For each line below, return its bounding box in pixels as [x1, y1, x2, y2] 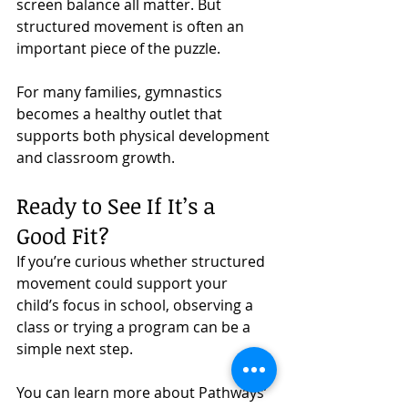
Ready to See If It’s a [16, 189, 220, 220]
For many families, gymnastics [16, 81, 226, 102]
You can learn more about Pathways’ [16, 382, 270, 403]
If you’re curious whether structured [16, 250, 269, 271]
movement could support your [16, 272, 231, 293]
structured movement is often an [16, 15, 248, 36]
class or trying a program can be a [16, 316, 254, 337]
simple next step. [16, 338, 133, 359]
